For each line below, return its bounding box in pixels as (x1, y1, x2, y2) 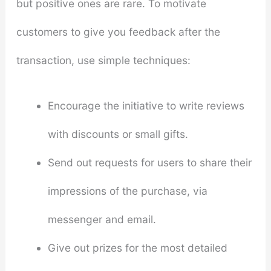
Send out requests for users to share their (47, 155, 252, 169)
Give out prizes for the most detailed (47, 241, 227, 254)
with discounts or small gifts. (47, 127, 188, 140)
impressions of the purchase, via (47, 184, 207, 197)
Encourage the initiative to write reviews (47, 99, 244, 112)
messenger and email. (47, 212, 156, 226)
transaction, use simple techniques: (16, 53, 191, 67)
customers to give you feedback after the (16, 25, 220, 38)
